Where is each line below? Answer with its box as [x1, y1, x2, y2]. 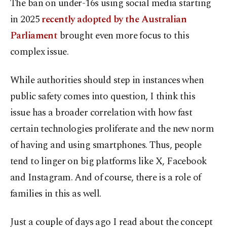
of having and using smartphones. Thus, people [10, 138, 202, 153]
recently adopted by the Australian [40, 12, 187, 27]
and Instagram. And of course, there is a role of [10, 170, 201, 185]
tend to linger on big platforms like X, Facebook [10, 154, 207, 169]
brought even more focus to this [59, 28, 190, 44]
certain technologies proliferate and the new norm [10, 122, 214, 137]
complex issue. [10, 45, 69, 60]
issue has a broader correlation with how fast [10, 105, 193, 121]
